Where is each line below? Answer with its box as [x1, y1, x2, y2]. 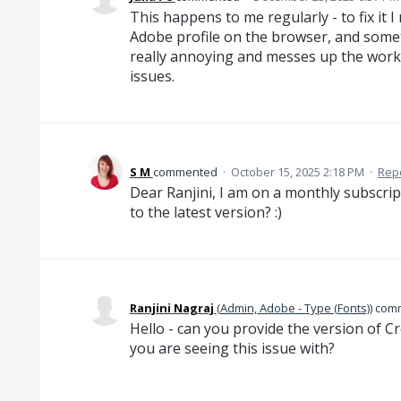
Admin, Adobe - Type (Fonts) [219, 300, 370, 316]
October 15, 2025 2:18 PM [230, 164, 364, 180]
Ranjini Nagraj [129, 300, 214, 316]
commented [152, 164, 220, 180]
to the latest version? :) [129, 202, 282, 222]
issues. [129, 66, 175, 86]
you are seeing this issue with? [129, 338, 335, 358]
